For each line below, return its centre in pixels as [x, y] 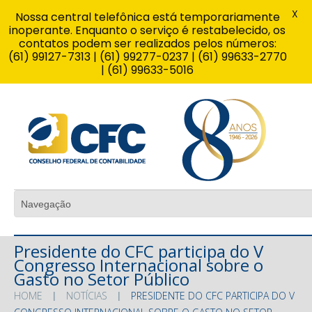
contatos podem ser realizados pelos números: [147, 44]
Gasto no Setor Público [102, 279]
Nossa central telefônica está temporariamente [147, 17]
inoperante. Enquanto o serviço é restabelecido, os [147, 30]
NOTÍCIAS [87, 295]
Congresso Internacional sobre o [139, 265]
